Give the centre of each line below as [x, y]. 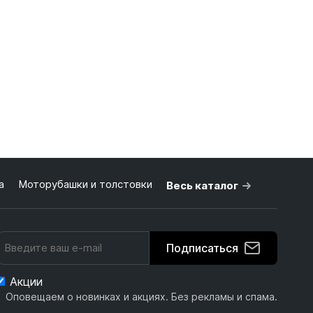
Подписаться [202, 248]
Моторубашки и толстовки [85, 184]
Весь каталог [202, 185]
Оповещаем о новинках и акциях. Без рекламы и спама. [141, 297]
